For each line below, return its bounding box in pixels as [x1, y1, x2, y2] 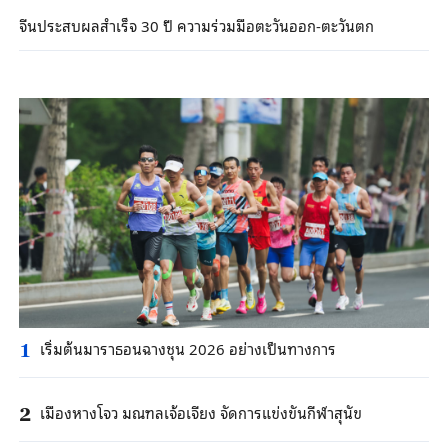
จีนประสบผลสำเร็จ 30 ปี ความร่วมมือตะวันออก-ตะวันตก [18, 13, 374, 38]
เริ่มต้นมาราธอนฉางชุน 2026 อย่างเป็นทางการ [39, 335, 336, 360]
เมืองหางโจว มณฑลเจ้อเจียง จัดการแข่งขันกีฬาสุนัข [39, 399, 362, 424]
